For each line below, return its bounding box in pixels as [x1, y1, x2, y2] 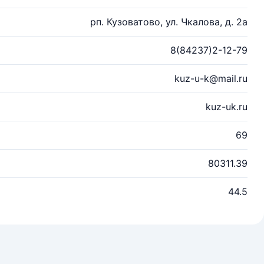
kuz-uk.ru [206, 101, 247, 113]
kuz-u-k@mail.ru [174, 72, 247, 84]
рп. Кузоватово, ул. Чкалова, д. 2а [90, 16, 247, 28]
